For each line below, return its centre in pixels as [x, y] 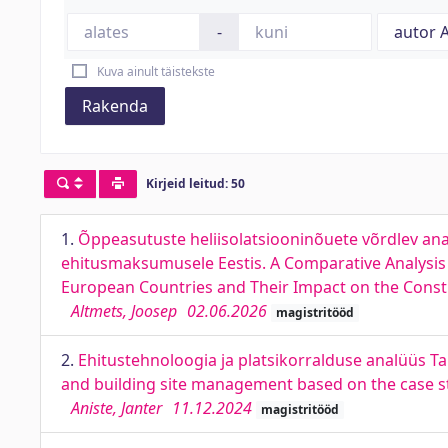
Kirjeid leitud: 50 [195, 184]
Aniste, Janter [116, 408]
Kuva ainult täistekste [155, 71]
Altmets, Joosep [124, 311]
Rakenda [115, 106]
